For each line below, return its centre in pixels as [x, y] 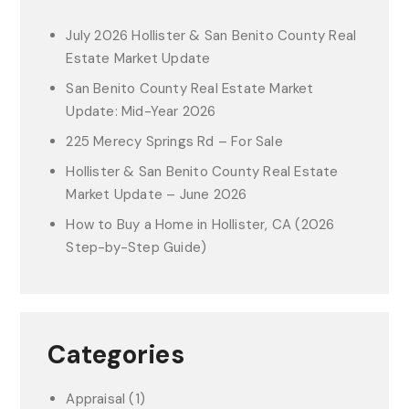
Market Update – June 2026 [157, 194]
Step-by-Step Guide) [136, 247]
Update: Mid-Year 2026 [141, 111]
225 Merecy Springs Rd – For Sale [174, 141]
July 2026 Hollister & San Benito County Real [211, 35]
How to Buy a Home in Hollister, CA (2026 [200, 224]
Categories [116, 354]
